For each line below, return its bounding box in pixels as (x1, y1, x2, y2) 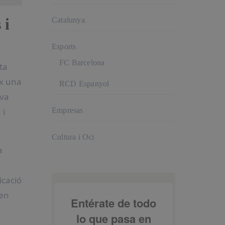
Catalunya (52, 16, 85, 24)
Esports (52, 42, 76, 51)
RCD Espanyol (59, 79, 109, 88)
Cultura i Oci (52, 133, 94, 141)
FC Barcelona (59, 58, 105, 67)
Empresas (52, 106, 83, 115)
